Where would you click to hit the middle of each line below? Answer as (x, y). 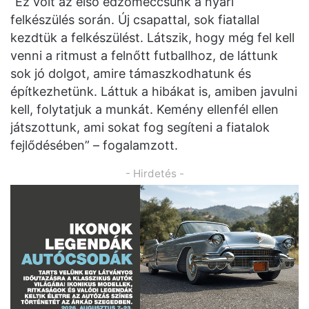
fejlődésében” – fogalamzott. (94, 145)
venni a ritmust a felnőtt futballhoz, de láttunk (144, 55)
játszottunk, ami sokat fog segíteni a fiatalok (140, 127)
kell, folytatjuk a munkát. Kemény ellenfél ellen (144, 109)
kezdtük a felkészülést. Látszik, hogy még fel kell (152, 37)
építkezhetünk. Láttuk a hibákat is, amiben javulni (154, 91)
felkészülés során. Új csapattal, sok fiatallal (135, 19)
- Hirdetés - (154, 173)
